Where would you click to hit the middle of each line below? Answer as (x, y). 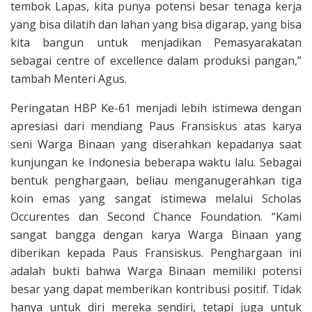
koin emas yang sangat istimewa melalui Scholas (156, 198)
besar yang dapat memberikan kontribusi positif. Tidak (156, 289)
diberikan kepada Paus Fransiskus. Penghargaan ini (156, 253)
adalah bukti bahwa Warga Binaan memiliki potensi (156, 271)
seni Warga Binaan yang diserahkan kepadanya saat (156, 144)
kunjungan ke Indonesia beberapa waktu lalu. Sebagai (156, 162)
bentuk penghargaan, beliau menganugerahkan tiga (156, 180)
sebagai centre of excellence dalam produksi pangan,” (156, 61)
